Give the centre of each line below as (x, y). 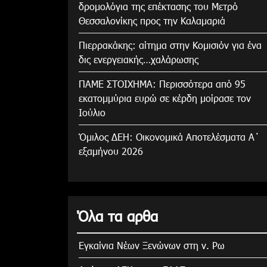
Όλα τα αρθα (117, 215)
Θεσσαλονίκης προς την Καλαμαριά (152, 20)
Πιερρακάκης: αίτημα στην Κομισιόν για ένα (170, 45)
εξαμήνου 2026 (111, 151)
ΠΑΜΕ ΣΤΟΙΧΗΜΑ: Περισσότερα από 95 (162, 83)
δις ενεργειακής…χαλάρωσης (139, 59)
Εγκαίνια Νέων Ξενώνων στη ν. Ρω (152, 245)
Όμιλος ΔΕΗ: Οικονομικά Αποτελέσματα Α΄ (169, 136)
